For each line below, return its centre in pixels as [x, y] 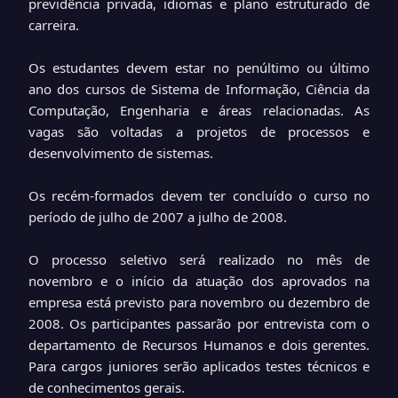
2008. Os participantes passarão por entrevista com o [199, 323]
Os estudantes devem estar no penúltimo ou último [199, 68]
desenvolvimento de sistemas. [121, 153]
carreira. [54, 25]
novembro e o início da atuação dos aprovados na [199, 281]
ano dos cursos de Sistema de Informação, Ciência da [199, 89]
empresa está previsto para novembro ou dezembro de [199, 302]
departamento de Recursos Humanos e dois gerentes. [199, 345]
